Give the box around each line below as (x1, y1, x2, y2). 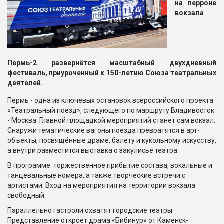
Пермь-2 (7, 59, 37, 67)
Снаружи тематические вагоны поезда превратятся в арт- (7, 126, 200, 135)
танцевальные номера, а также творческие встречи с (7, 171, 185, 180)
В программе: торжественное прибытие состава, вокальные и (7, 161, 212, 170)
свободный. (7, 191, 46, 200)
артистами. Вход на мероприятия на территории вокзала (7, 181, 195, 190)
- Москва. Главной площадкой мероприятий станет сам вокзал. (7, 116, 215, 125)
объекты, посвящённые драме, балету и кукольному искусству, (7, 136, 216, 145)
